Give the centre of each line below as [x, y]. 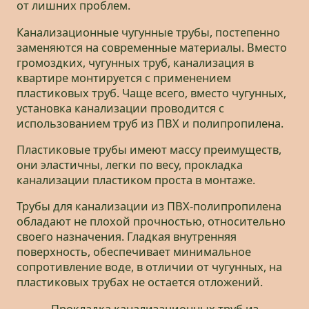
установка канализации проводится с [120, 108]
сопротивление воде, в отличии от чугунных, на [149, 267]
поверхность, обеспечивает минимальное [134, 252]
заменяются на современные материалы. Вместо [152, 47]
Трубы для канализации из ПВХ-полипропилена [149, 207]
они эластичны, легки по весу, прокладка [130, 165]
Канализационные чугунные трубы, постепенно [148, 32]
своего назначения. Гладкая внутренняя [127, 237]
